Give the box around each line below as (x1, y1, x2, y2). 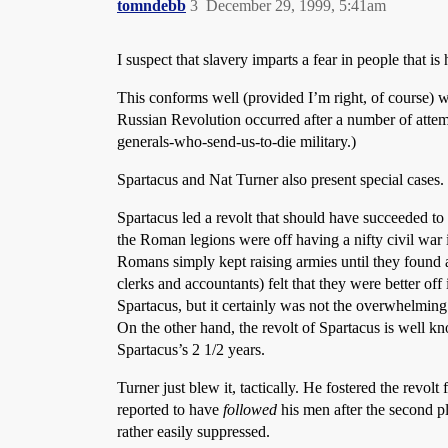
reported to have (117, 401, 223, 418)
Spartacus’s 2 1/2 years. (117, 341, 265, 358)
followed (223, 401, 277, 418)
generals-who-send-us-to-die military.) (117, 133, 356, 150)
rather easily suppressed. (117, 423, 270, 440)
